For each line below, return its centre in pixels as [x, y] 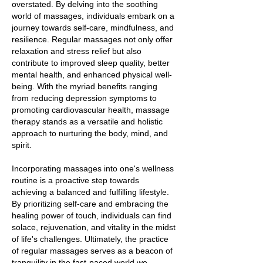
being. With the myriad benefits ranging [85, 86]
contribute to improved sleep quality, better [91, 63]
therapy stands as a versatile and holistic [87, 122]
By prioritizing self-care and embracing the [90, 204]
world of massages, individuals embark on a [93, 16]
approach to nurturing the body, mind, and [90, 133]
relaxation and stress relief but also [77, 51]
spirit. [22, 145]
